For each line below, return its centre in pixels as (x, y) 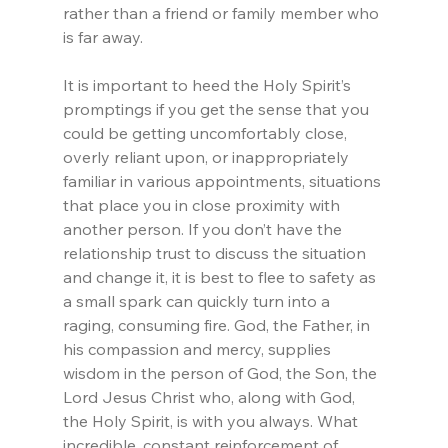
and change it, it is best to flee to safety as (221, 277)
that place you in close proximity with (203, 205)
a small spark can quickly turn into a (198, 301)
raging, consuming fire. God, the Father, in (218, 325)
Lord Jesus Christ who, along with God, (210, 397)
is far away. (102, 37)
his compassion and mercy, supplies (198, 349)
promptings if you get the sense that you (217, 109)
